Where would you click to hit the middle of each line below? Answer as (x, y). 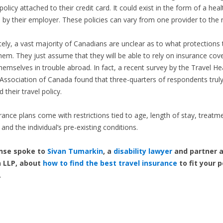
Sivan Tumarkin (75, 151)
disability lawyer (143, 151)
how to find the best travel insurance (110, 163)
